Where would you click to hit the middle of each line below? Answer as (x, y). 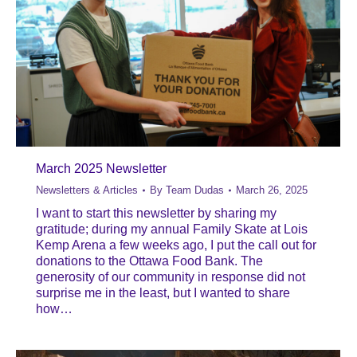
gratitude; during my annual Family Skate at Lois (172, 229)
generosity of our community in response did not (171, 277)
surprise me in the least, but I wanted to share (163, 293)
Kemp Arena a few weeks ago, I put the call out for (176, 245)
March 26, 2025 (272, 190)
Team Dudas (195, 190)
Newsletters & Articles (87, 190)
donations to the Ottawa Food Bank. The (149, 261)
